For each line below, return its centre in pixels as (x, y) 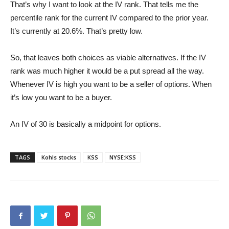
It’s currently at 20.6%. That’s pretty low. (76, 31)
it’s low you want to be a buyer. (62, 97)
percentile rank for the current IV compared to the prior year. (109, 17)
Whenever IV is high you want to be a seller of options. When (111, 84)
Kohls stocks (59, 157)
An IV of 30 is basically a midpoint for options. (86, 124)
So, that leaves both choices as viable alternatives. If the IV (108, 57)
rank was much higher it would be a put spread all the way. (107, 71)
